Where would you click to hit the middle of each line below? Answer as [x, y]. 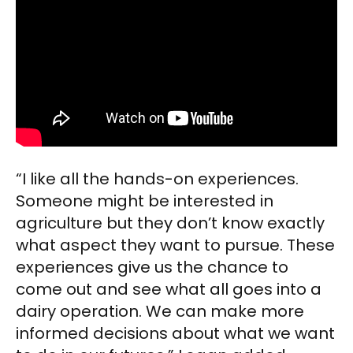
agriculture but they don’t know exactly [170, 223]
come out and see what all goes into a [169, 289]
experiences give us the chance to [152, 267]
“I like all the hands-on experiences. [157, 178]
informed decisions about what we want [175, 333]
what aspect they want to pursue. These [175, 245]
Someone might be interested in [145, 201]
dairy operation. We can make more [160, 311]
